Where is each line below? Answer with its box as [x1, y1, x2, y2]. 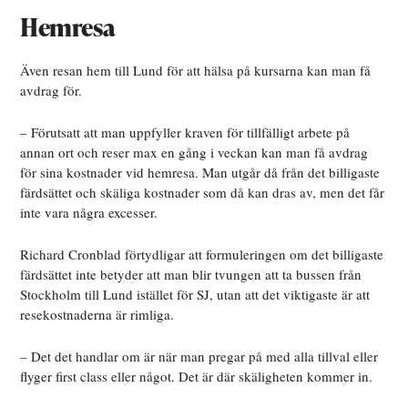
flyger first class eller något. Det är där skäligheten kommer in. [20, 367, 378, 386]
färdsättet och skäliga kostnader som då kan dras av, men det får [20, 183, 385, 202]
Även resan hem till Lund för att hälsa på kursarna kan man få [20, 61, 372, 80]
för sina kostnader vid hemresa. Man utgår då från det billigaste [20, 163, 381, 182]
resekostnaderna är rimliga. [20, 305, 175, 324]
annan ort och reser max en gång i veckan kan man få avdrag [20, 143, 369, 162]
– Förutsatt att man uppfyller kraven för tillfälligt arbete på [20, 123, 351, 142]
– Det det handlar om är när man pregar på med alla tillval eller [20, 347, 379, 366]
